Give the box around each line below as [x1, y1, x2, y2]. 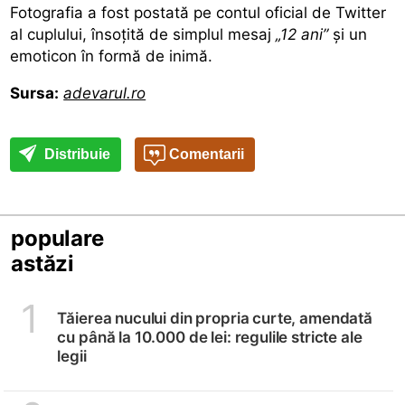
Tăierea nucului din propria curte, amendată [57, 308, 372, 327]
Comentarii [165, 146, 245, 162]
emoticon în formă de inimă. [10, 46, 213, 65]
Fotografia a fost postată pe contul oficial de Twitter [10, 3, 387, 22]
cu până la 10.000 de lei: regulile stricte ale [57, 327, 363, 346]
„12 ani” [276, 24, 334, 43]
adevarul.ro [63, 83, 146, 102]
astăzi [11, 250, 75, 277]
